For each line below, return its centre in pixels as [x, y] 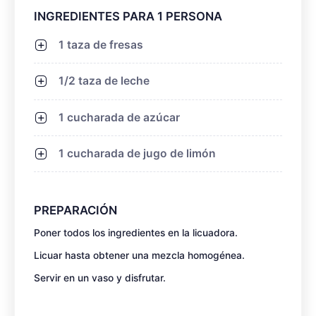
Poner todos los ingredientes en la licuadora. [136, 233]
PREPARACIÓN [75, 211]
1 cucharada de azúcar [119, 117]
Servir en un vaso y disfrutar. [100, 278]
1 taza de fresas [101, 45]
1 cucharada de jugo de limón [137, 154]
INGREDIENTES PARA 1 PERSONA [128, 16]
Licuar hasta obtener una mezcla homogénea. [139, 256]
